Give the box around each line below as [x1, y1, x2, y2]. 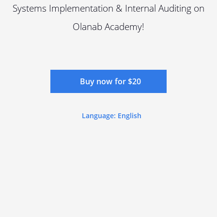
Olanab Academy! [73, 19, 144, 33]
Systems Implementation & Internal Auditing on [13, 1, 204, 15]
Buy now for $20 [80, 76, 141, 87]
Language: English [81, 110, 141, 120]
